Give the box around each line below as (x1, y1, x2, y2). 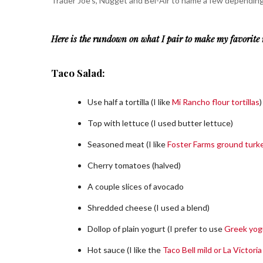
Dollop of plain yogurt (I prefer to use (87, 223, 224, 234)
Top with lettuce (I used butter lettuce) (87, 117, 233, 128)
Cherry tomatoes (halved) (87, 160, 181, 170)
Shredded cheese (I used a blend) (87, 202, 210, 213)
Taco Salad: (51, 66, 105, 79)
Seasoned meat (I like (87, 139, 167, 149)
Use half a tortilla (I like (87, 96, 172, 107)
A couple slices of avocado (87, 181, 184, 191)
